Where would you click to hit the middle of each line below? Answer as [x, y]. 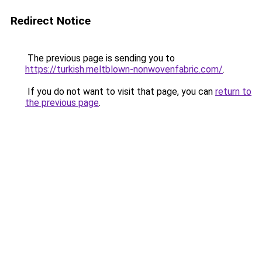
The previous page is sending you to [100, 58]
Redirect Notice [51, 21]
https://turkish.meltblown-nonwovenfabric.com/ [124, 69]
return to [233, 92]
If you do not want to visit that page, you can [120, 92]
